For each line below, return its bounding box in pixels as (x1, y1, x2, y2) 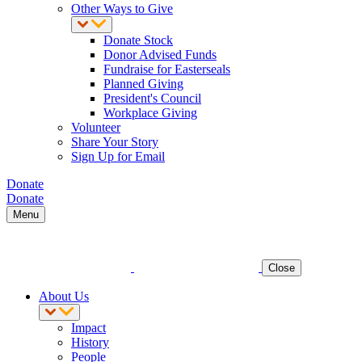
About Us (39, 289, 89, 303)
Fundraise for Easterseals (103, 62, 230, 76)
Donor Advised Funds (103, 48, 217, 61)
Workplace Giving (103, 106, 197, 120)
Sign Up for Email (71, 149, 165, 163)
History (71, 335, 109, 349)
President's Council (103, 91, 201, 105)
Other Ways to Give (71, 2, 173, 15)
